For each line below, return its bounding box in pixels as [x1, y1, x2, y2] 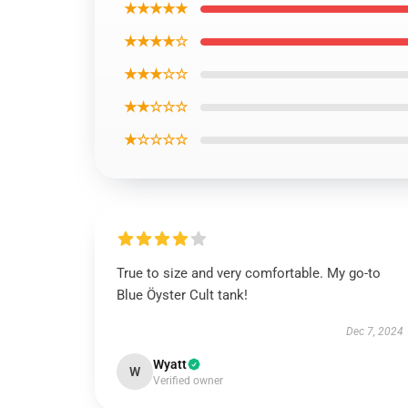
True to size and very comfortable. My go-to [117, 265, 381, 281]
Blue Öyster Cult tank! [117, 287, 248, 303]
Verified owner [153, 374, 223, 387]
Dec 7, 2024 [345, 325, 403, 338]
